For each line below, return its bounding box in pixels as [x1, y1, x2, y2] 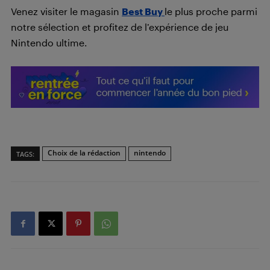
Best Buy [122, 5, 165, 17]
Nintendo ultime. [11, 37, 87, 48]
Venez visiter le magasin [11, 5, 122, 17]
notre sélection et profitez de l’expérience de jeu [11, 21, 228, 33]
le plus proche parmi [165, 5, 257, 17]
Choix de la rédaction [48, 148, 121, 158]
